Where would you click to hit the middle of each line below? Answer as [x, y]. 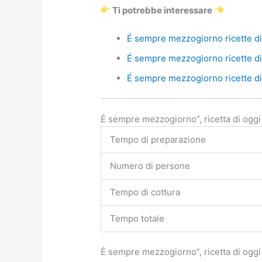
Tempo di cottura [145, 192]
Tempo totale [137, 218]
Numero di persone [150, 166]
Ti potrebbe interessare [163, 10]
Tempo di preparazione [158, 139]
